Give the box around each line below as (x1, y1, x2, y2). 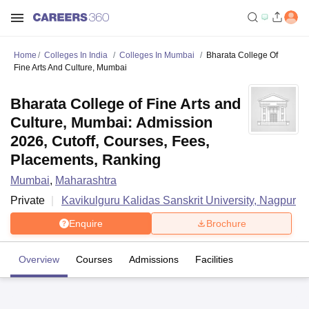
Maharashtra (55, 175, 117, 186)
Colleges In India (44, 50, 108, 60)
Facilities (195, 254, 233, 265)
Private (10, 195, 45, 206)
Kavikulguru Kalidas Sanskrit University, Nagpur (61, 195, 296, 206)
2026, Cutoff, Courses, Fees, (10, 132, 210, 150)
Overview (19, 254, 59, 265)
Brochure (206, 217, 246, 229)
